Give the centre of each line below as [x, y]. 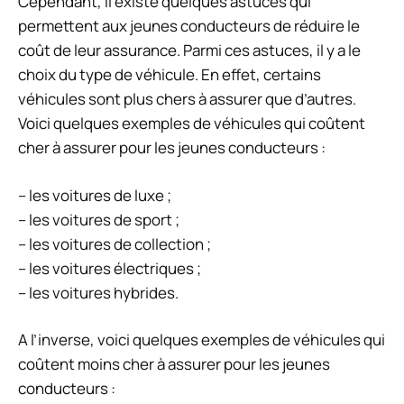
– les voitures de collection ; [115, 243]
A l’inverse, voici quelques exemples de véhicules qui [202, 340]
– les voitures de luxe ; [95, 195]
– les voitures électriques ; [110, 268]
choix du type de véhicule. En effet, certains [170, 75]
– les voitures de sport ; [99, 219]
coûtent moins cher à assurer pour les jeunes [174, 364]
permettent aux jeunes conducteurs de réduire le [189, 26]
